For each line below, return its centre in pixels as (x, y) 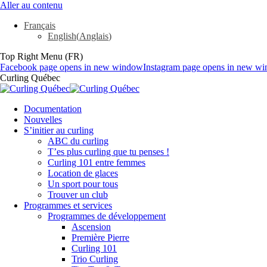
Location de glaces (83, 173)
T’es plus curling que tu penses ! (108, 152)
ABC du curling (78, 141)
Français (40, 25)
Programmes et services (68, 205)
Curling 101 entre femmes (97, 162)
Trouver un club (78, 195)
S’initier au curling (59, 130)
